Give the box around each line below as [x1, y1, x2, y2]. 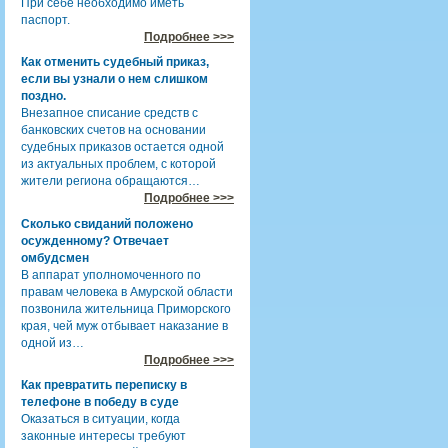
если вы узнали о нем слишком [21, 72, 208, 86]
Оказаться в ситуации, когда [21, 412, 180, 426]
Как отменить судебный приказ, [21, 55, 209, 69]
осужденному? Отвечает [21, 233, 169, 248]
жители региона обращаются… [21, 174, 200, 188]
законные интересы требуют [21, 429, 186, 443]
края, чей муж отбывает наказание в [21, 318, 228, 333]
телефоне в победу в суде [21, 395, 179, 409]
